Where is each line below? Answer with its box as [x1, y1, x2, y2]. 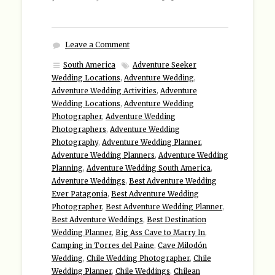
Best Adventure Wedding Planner [106, 203, 222, 212]
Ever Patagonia [52, 190, 107, 199]
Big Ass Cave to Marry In [115, 228, 205, 238]
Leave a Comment [65, 41, 130, 50]
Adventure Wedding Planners [52, 151, 155, 160]
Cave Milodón [158, 241, 207, 250]
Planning [52, 164, 83, 173]
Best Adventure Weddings [52, 215, 143, 225]
